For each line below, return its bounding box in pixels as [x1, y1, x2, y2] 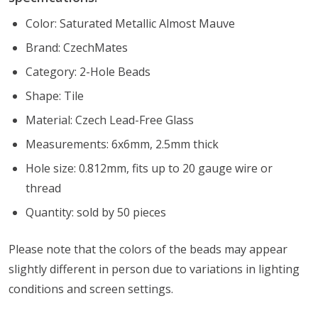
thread [26, 180, 61, 196]
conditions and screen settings [9, 280, 171, 297]
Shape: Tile [26, 87, 89, 104]
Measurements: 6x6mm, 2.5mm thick [26, 136, 221, 152]
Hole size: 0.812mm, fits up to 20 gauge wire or [26, 160, 273, 176]
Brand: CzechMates [26, 39, 128, 55]
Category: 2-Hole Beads [26, 63, 150, 79]
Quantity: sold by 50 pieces [26, 204, 166, 220]
